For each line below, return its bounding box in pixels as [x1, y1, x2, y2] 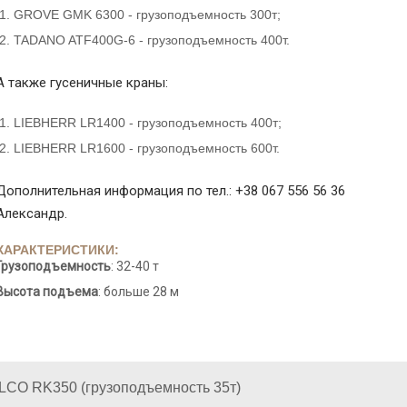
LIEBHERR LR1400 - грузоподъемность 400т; [13, 115, 282, 130]
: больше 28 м [97, 284, 179, 299]
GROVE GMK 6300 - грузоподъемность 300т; [13, 7, 281, 22]
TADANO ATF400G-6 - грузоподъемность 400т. [13, 33, 290, 47]
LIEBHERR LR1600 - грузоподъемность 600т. [13, 141, 280, 155]
